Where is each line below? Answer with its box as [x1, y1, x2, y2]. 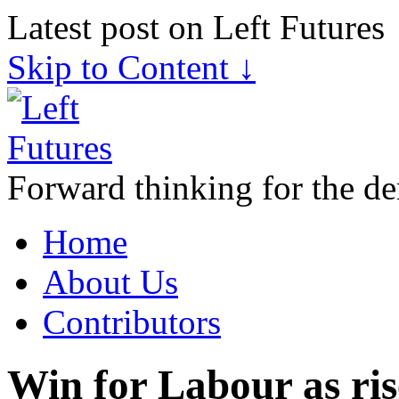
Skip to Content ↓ [7, 48, 256, 86]
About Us [43, 263, 178, 301]
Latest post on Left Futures [7, 8, 385, 46]
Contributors [43, 303, 221, 341]
